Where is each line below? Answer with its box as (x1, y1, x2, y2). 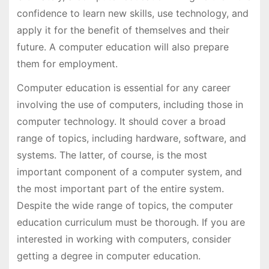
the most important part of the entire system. (16, 183, 224, 195)
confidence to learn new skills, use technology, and (16, 7, 249, 19)
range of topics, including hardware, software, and (16, 132, 246, 145)
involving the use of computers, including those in (16, 98, 243, 111)
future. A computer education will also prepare (16, 40, 229, 53)
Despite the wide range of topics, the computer (16, 199, 233, 212)
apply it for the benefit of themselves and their (16, 23, 229, 36)
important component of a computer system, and (16, 166, 242, 178)
